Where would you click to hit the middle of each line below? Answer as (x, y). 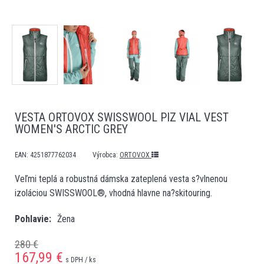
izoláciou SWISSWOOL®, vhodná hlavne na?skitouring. (116, 193)
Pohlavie (32, 219)
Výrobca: (106, 155)
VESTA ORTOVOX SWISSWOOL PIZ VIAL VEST (122, 117)
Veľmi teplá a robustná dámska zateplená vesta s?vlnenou (121, 179)
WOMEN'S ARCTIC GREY (71, 129)
